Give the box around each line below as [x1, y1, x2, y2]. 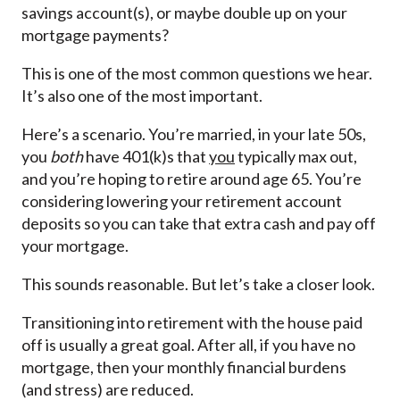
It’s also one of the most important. [21, 86, 262, 106]
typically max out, [235, 146, 357, 167]
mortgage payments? [21, 25, 169, 46]
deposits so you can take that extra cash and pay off [21, 213, 376, 234]
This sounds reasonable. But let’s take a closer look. [21, 274, 375, 295]
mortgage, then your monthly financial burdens [21, 357, 346, 378]
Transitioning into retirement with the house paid [21, 312, 362, 333]
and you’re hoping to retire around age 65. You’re [21, 169, 362, 189]
